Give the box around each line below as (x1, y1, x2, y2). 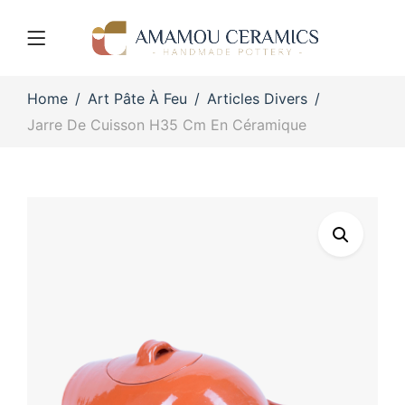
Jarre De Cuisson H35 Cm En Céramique (27, 115, 306, 134)
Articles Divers (207, 89, 307, 108)
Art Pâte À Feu (88, 89, 187, 108)
